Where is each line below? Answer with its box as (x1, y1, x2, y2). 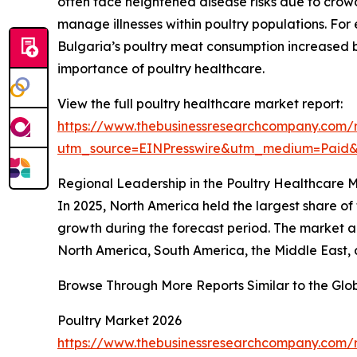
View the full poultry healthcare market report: (57, 96, 343, 112)
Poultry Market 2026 (57, 312, 182, 329)
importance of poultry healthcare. (57, 61, 265, 77)
